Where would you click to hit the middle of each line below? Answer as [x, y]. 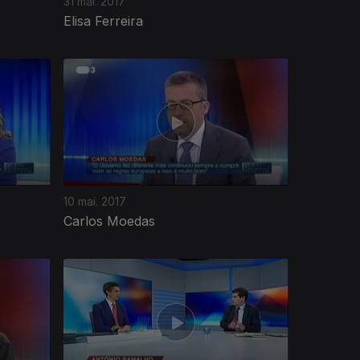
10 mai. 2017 [95, 201]
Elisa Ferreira [103, 20]
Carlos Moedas [109, 221]
